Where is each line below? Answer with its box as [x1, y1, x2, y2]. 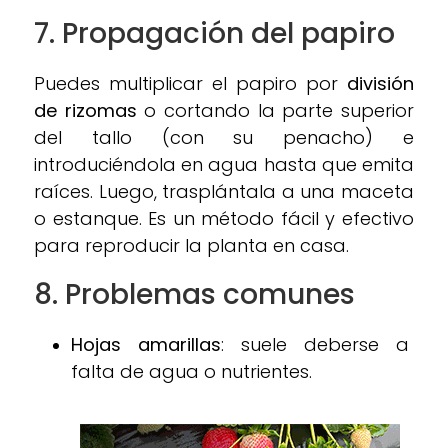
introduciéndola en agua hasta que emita [34, 151, 414, 177]
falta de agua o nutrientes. [71, 358, 312, 384]
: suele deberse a [221, 331, 409, 357]
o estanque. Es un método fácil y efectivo [34, 205, 414, 231]
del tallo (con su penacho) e [34, 124, 414, 150]
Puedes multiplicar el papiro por [34, 70, 347, 96]
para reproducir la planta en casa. [34, 232, 349, 258]
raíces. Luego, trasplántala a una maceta [34, 178, 414, 204]
